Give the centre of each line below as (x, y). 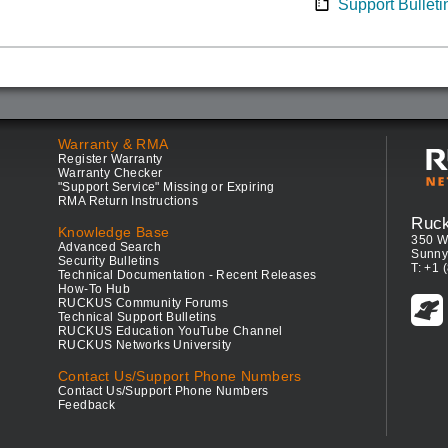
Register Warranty (110, 159)
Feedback (87, 405)
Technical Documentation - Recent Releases (187, 275)
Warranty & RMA (113, 144)
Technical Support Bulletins (137, 317)
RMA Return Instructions (128, 201)
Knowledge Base (114, 232)
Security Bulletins (109, 261)
